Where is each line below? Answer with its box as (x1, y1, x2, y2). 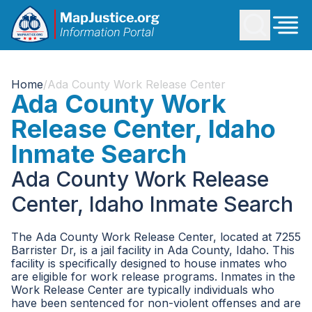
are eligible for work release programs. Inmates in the (11, 270, 295, 283)
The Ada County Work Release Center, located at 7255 (11, 230, 301, 244)
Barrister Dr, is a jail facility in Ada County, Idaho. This (11, 243, 295, 257)
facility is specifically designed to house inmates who (11, 256, 287, 270)
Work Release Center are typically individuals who (11, 283, 274, 297)
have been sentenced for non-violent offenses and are (11, 296, 301, 310)
